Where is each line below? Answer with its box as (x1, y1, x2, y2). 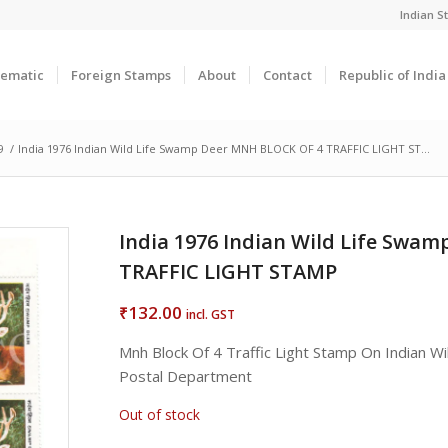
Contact (263, 66, 313, 84)
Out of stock (119, 404, 201, 424)
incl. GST (186, 306, 236, 323)
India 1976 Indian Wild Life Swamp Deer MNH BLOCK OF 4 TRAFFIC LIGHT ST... (18, 141, 430, 156)
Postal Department (119, 365, 253, 386)
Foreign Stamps (71, 66, 172, 84)
